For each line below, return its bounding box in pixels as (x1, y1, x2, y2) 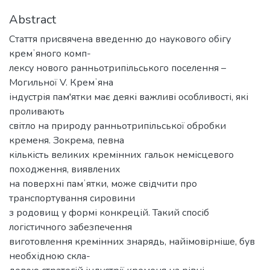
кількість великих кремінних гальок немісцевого (9, 148, 234, 162)
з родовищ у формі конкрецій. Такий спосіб (9, 206, 209, 219)
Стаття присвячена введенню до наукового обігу (9, 32, 231, 46)
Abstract (9, 11, 56, 28)
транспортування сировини (9, 191, 135, 205)
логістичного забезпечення (9, 220, 132, 234)
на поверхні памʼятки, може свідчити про (9, 177, 197, 190)
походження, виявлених (9, 162, 121, 176)
